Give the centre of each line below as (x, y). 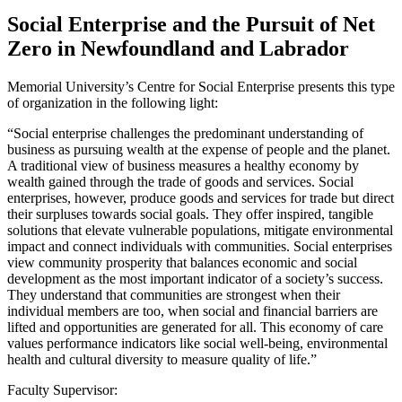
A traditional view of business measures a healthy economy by (183, 165)
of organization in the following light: (113, 102)
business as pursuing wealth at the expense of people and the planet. (199, 149)
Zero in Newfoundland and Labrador (178, 48)
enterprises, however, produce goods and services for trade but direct (201, 197)
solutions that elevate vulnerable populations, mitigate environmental (200, 230)
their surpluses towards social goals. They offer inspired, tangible (190, 214)
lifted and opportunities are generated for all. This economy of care (195, 327)
